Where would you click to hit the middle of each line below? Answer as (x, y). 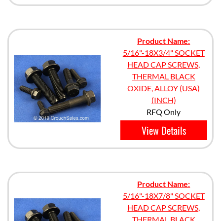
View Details (164, 130)
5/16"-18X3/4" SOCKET (164, 53)
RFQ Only (164, 112)
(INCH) (164, 100)
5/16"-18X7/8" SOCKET (164, 196)
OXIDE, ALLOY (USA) (164, 88)
